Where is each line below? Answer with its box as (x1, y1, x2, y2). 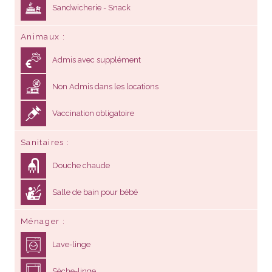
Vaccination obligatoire (52, 108, 134, 118)
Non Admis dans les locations (52, 81, 158, 91)
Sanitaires (21, 137, 64, 147)
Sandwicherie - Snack (52, 2, 131, 12)
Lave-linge (52, 239, 90, 249)
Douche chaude (52, 160, 110, 170)
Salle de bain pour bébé (52, 187, 138, 197)
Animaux (21, 31, 60, 41)
